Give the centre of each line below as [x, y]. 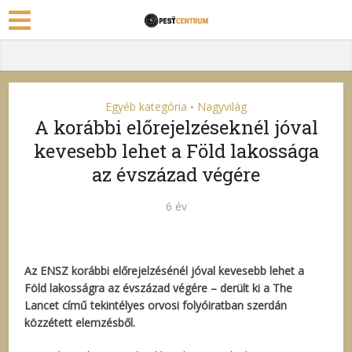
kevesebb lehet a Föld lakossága [176, 151]
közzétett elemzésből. [80, 323]
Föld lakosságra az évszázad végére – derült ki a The [159, 288]
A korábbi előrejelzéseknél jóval [176, 127]
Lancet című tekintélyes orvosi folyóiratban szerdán [156, 305]
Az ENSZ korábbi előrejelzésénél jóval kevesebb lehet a [165, 271]
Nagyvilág [222, 106]
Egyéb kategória [146, 106]
